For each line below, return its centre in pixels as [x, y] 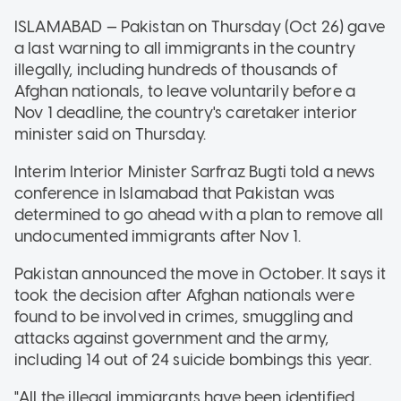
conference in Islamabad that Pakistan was [175, 193]
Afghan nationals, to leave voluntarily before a [185, 91]
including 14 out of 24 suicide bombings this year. [193, 359]
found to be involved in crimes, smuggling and [183, 316]
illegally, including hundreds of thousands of [176, 69]
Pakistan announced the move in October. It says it [200, 273]
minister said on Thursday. [110, 134]
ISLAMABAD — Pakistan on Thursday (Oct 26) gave [200, 26]
